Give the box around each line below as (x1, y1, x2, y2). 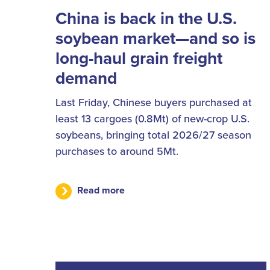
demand (55, 66, 117, 90)
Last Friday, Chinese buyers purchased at (55, 95, 252, 110)
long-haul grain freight (55, 46, 222, 71)
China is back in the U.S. (55, 6, 237, 31)
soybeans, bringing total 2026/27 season (55, 127, 251, 143)
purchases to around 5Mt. (55, 143, 178, 159)
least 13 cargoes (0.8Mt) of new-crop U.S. (55, 111, 250, 127)
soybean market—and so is (55, 26, 256, 51)
